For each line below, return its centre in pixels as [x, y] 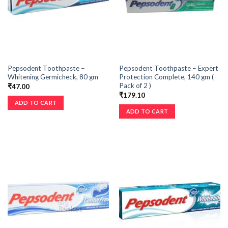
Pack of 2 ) [135, 86]
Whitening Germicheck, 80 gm [53, 77]
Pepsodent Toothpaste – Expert [168, 68]
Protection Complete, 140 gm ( [166, 77]
